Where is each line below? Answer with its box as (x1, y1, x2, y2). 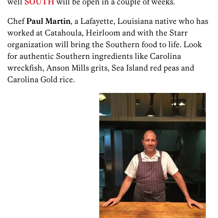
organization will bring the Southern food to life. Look (7, 39, 202, 50)
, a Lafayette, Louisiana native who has (71, 16, 208, 26)
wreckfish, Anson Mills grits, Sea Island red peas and (7, 63, 194, 73)
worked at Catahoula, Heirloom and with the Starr (7, 28, 188, 38)
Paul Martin (26, 16, 71, 26)
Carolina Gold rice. (7, 74, 75, 85)
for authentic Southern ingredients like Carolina (7, 51, 181, 61)
